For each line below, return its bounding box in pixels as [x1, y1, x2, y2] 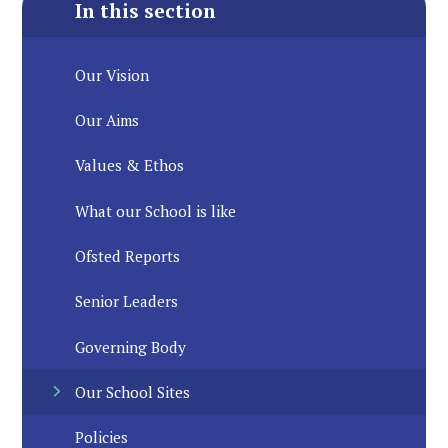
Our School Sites [75, 382, 191, 403]
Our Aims [75, 110, 140, 130]
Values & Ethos [75, 155, 185, 176]
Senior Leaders [75, 291, 179, 312]
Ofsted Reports [75, 246, 181, 267]
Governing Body [75, 336, 187, 357]
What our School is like [75, 200, 237, 221]
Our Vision [75, 64, 150, 85]
